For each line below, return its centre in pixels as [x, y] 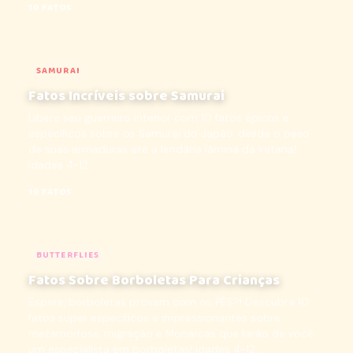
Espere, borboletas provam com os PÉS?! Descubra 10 [169, 302]
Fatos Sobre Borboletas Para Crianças [154, 281]
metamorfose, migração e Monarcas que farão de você [171, 334]
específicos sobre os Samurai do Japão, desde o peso [169, 134]
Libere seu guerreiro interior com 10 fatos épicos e [159, 118]
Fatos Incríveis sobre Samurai [126, 96]
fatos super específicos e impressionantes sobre [154, 318]
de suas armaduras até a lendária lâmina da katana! [162, 149]
